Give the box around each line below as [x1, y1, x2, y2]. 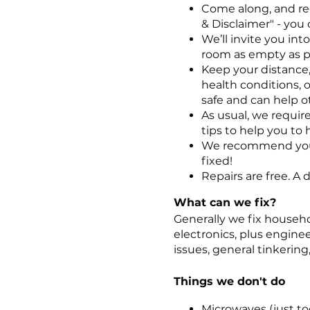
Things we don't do [173, 274, 285, 288]
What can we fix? [173, 195, 276, 209]
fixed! [201, 154, 232, 167]
